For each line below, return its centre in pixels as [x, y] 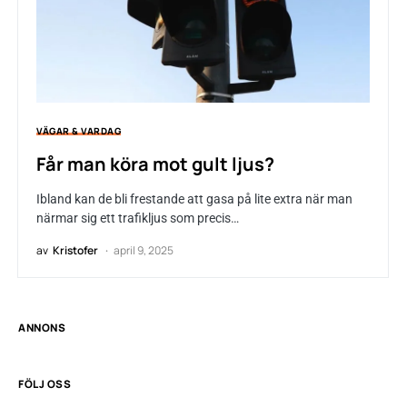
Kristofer [75, 251]
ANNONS [42, 328]
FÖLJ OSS [45, 384]
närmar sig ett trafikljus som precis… [138, 218]
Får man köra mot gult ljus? [155, 164]
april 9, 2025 [144, 251]
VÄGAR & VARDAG [79, 131]
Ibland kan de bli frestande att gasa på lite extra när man [194, 199]
